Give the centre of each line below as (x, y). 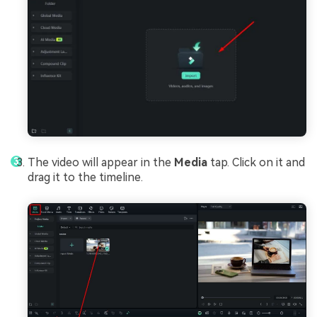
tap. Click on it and (258, 163)
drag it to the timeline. (85, 178)
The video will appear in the (101, 163)
